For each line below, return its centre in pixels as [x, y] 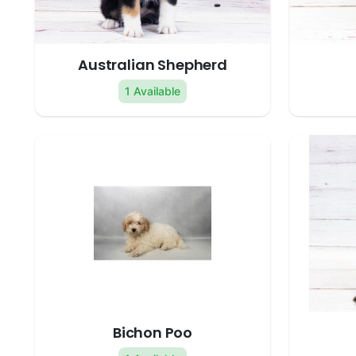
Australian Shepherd [153, 65]
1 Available [153, 91]
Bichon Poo [153, 333]
